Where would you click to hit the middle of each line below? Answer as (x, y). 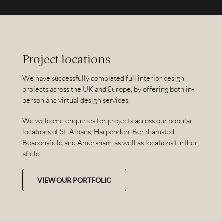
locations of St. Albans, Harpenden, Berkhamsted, (99, 132)
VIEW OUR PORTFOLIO (74, 180)
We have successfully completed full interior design (103, 78)
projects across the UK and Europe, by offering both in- (108, 89)
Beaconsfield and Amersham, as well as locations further (110, 143)
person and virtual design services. (76, 100)
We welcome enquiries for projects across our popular (107, 121)
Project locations (66, 59)
